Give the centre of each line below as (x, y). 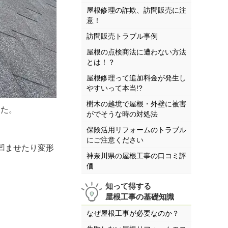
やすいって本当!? (115, 88)
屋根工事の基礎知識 (140, 196)
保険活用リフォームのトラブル (136, 130)
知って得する (128, 186)
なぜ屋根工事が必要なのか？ (133, 213)
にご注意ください (115, 140)
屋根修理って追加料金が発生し (136, 78)
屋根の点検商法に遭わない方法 (136, 52)
